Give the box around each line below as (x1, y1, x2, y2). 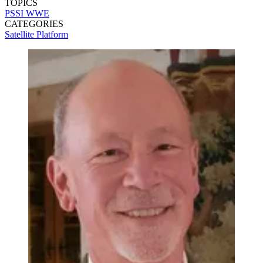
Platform (36, 29, 68, 39)
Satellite (5, 29, 36, 39)
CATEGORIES (5, 18, 63, 29)
